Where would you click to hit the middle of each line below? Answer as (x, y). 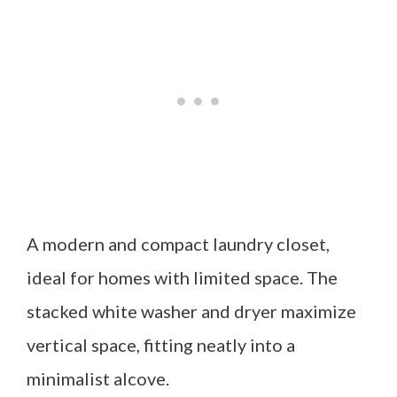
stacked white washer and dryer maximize (191, 311)
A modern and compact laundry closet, (178, 244)
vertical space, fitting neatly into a (161, 345)
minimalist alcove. (98, 378)
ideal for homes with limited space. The (182, 277)
